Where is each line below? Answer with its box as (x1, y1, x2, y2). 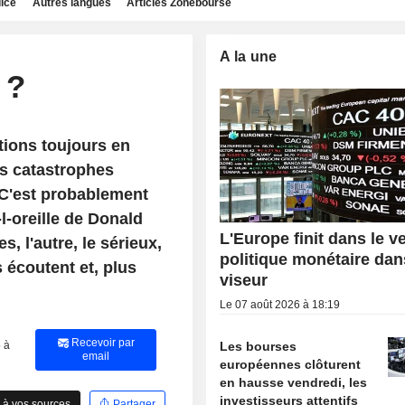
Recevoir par (68, 336, 135, 349)
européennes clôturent (220, 357, 362, 372)
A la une (220, 49, 278, 64)
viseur (220, 271, 268, 290)
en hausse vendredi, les (220, 375, 368, 391)
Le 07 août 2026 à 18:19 (220, 298, 341, 312)
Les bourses (220, 339, 297, 354)
